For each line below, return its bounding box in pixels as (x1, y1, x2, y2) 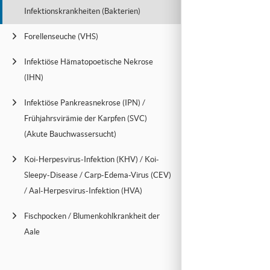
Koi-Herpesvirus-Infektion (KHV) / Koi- (24, 155, 159, 164)
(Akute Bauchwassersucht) (24, 130, 116, 139)
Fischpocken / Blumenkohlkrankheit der (24, 212, 160, 221)
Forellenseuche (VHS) (24, 32, 98, 41)
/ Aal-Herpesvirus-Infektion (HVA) (24, 186, 142, 195)
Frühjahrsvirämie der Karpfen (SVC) (24, 114, 147, 123)
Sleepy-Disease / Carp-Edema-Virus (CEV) (24, 171, 171, 180)
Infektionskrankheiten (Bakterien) (24, 7, 140, 16)
